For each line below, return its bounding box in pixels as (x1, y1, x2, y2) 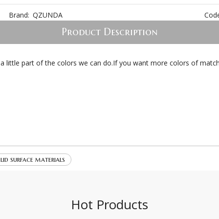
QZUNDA (32, 10, 63, 20)
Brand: (8, 10, 29, 20)
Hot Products (71, 196, 148, 213)
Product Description (62, 26, 157, 38)
